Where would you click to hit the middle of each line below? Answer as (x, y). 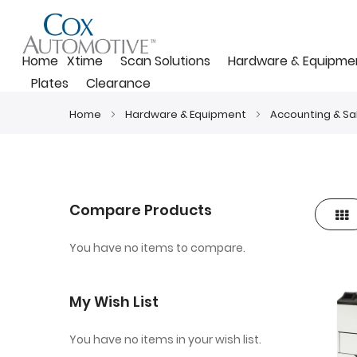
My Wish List (114, 302)
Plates (50, 83)
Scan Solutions (165, 61)
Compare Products (141, 210)
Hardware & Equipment (187, 114)
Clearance (118, 83)
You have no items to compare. (157, 248)
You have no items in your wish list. (165, 340)
